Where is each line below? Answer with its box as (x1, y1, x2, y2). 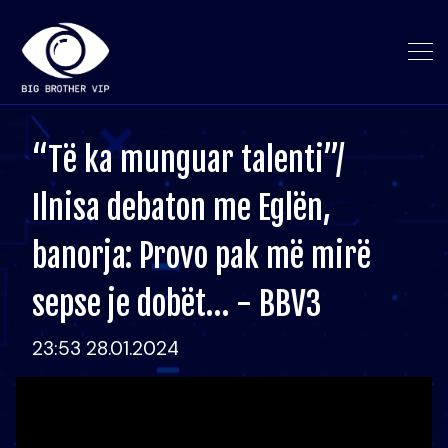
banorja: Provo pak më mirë (32, 236, 371, 276)
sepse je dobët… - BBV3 (32, 284, 321, 324)
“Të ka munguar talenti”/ (32, 140, 344, 180)
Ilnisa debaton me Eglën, (32, 188, 331, 228)
